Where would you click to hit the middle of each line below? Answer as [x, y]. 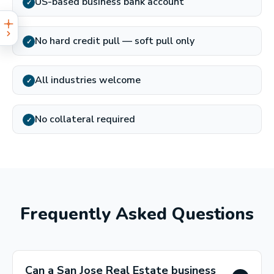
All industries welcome [88, 80]
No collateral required [85, 119]
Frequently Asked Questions [137, 214]
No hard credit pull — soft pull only [115, 41]
